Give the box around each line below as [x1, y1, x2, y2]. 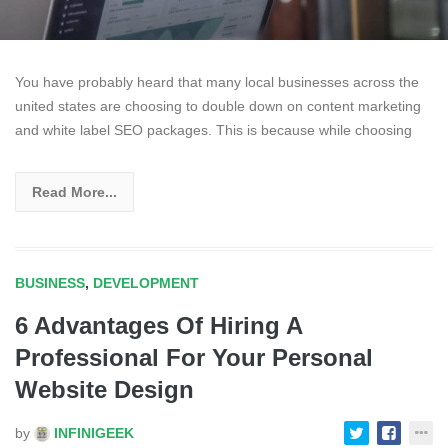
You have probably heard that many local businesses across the [15, 74, 419, 91]
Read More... [32, 184, 117, 201]
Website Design [15, 376, 194, 404]
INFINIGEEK [50, 425, 134, 442]
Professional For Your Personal [15, 344, 373, 372]
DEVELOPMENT [93, 275, 199, 292]
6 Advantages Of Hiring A [15, 312, 302, 340]
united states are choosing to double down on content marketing [15, 98, 421, 115]
